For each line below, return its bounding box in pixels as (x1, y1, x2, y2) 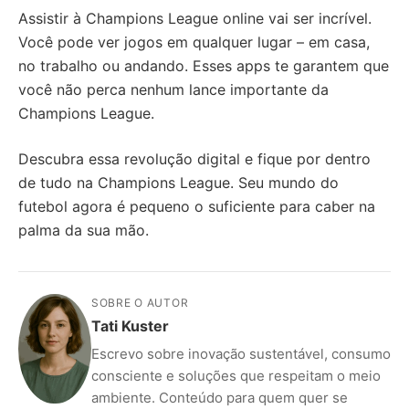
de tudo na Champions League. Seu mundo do (18, 173, 339, 192)
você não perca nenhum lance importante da (18, 79, 329, 99)
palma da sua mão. (18, 220, 149, 239)
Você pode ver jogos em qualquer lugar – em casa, (18, 32, 370, 51)
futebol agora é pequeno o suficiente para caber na (18, 196, 375, 215)
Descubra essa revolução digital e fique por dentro (18, 149, 371, 168)
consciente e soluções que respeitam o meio (91, 366, 381, 384)
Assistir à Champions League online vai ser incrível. (18, 8, 372, 27)
